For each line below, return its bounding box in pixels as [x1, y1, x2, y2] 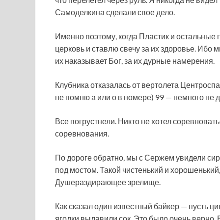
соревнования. [55, 129, 109, 138]
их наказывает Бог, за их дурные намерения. [55, 56, 216, 65]
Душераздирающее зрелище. [55, 177, 161, 187]
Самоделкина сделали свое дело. [55, 7, 175, 17]
